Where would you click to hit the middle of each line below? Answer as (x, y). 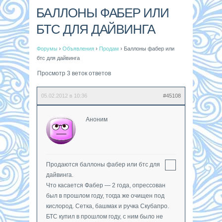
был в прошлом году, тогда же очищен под (105, 195)
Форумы (47, 48)
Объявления (78, 48)
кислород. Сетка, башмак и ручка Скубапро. (108, 206)
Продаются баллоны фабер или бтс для (103, 164)
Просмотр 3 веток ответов (74, 73)
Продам (109, 48)
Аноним (97, 119)
